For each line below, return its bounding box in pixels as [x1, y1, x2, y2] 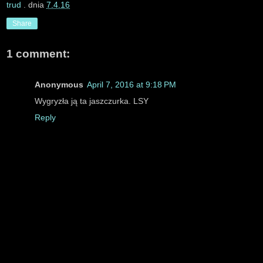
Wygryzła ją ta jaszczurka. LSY [35, 96, 149, 106]
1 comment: [6, 48, 70, 60]
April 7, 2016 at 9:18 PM [87, 79, 176, 89]
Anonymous [35, 79, 83, 89]
